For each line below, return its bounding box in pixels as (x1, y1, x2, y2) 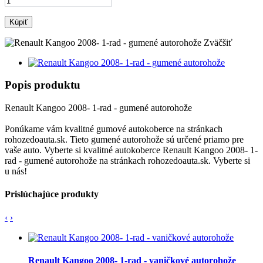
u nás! (5, 166, 27, 177)
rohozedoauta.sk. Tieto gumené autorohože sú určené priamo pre (5, 134, 244, 145)
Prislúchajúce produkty (5, 189, 99, 200)
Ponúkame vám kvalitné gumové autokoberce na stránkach (5, 124, 222, 134)
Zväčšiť (204, 37, 232, 48)
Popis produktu (5, 79, 80, 92)
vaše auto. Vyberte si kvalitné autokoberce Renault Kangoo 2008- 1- (5, 145, 258, 156)
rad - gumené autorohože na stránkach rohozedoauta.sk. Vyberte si (5, 156, 250, 166)
